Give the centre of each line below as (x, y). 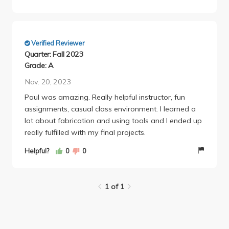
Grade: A (39, 65)
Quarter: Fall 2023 (54, 54)
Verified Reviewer (57, 43)
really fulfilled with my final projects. (85, 133)
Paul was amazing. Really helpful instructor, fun (105, 97)
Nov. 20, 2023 (48, 82)
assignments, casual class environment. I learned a (110, 109)
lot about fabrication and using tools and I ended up (113, 121)
